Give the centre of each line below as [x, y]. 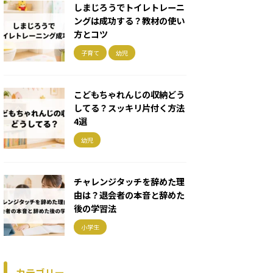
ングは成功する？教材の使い [129, 20]
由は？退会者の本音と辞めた [129, 195]
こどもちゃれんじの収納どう [129, 94]
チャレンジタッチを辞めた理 [129, 181]
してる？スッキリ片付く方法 [129, 108]
